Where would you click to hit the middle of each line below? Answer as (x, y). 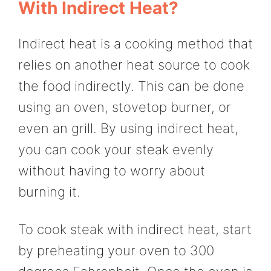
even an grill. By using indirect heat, (128, 129)
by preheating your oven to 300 (116, 250)
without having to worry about (112, 171)
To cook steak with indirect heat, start (135, 229)
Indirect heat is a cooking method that (135, 44)
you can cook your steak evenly (116, 150)
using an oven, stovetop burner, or (125, 107)
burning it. (49, 192)
